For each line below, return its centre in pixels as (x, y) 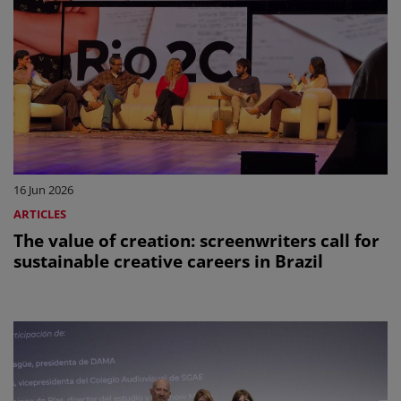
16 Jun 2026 (43, 189)
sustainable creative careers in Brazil (168, 260)
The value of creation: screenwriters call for (196, 240)
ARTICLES (40, 213)
